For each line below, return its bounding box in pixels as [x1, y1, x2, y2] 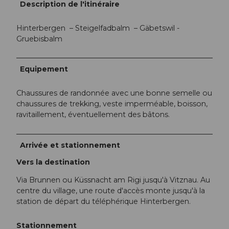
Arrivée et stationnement [20, 140, 121, 150]
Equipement [20, 64, 68, 74]
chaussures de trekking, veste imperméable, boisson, [16, 99, 208, 109]
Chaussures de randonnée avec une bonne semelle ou [16, 88, 212, 98]
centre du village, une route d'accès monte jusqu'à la [16, 186, 205, 195]
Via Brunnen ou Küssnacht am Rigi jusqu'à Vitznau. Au [16, 175, 210, 185]
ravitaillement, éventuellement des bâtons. [16, 110, 170, 120]
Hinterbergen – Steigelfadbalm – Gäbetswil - [16, 24, 179, 33]
